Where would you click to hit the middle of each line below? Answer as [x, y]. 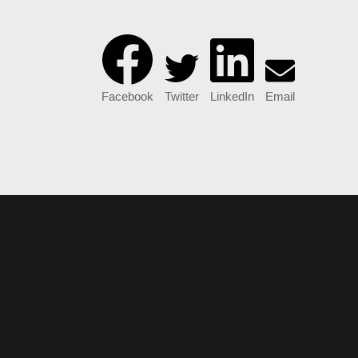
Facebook [127, 97]
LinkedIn [232, 97]
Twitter [182, 97]
